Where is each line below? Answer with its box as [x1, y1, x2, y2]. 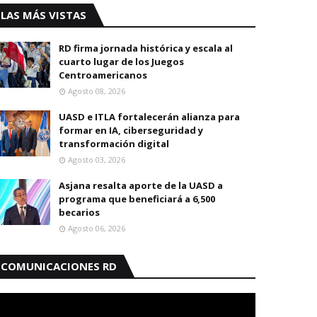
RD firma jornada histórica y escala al [59, 42, 233, 54]
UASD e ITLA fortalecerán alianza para [59, 110, 240, 123]
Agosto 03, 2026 [68, 154, 125, 165]
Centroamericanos [59, 69, 147, 81]
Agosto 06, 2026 [68, 223, 125, 234]
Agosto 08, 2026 [68, 86, 125, 96]
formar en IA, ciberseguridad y [59, 124, 203, 137]
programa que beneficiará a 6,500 [59, 192, 215, 205]
